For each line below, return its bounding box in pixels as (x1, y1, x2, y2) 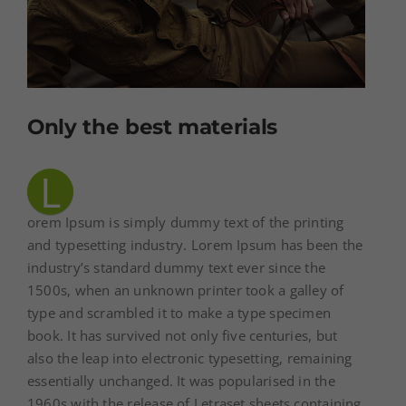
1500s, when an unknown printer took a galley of (27, 281, 344, 300)
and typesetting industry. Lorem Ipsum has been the (27, 236, 363, 255)
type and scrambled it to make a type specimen (27, 304, 332, 323)
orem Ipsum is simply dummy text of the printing (27, 213, 344, 232)
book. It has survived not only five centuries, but (27, 326, 338, 345)
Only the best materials (27, 114, 278, 140)
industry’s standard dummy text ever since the (27, 258, 326, 277)
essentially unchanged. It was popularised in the (27, 372, 335, 391)
